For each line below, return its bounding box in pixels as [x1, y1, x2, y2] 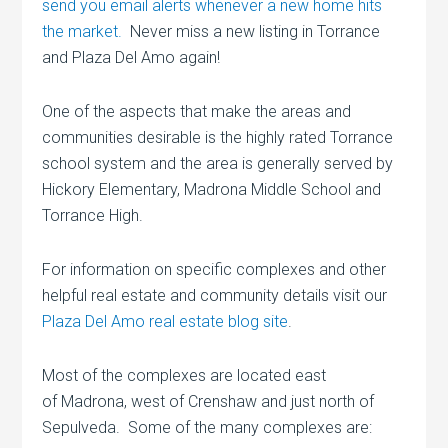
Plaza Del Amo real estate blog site [42, 311, 289, 331]
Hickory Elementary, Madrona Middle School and [42, 179, 382, 199]
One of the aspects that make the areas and [42, 101, 352, 121]
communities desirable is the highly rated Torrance [42, 127, 394, 147]
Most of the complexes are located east [42, 365, 327, 385]
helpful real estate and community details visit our [42, 285, 388, 305]
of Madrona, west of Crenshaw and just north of [42, 391, 375, 411]
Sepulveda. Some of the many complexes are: [42, 417, 373, 437]
